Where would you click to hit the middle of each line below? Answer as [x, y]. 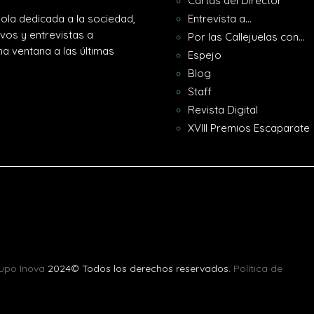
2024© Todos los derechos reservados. [141, 268]
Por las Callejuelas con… [246, 36]
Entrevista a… [219, 18]
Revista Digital [223, 109]
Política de [258, 268]
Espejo [204, 55]
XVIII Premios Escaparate [248, 128]
